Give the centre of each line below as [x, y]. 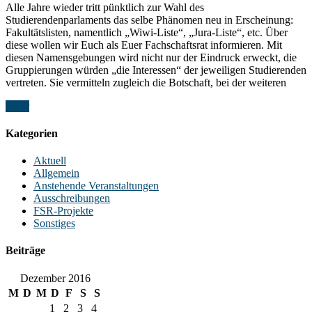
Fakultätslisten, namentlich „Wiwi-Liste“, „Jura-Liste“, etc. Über [147, 32]
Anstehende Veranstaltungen [96, 186]
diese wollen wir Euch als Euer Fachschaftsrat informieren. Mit [144, 45]
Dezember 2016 [55, 278]
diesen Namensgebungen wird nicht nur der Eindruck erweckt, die [151, 57]
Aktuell [50, 161]
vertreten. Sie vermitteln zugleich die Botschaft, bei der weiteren [146, 82]
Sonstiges [54, 224]
